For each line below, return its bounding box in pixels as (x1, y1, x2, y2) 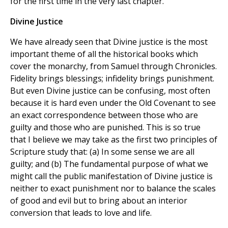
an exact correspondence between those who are (10, 109, 198, 121)
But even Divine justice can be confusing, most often (10, 85, 210, 97)
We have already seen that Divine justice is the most (10, 36, 208, 48)
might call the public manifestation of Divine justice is (10, 170, 213, 182)
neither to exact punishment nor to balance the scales (10, 183, 216, 194)
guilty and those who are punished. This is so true (10, 122, 201, 133)
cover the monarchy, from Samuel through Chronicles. (10, 61, 217, 72)
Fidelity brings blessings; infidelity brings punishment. (10, 73, 214, 84)
